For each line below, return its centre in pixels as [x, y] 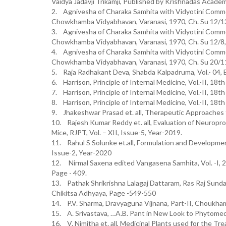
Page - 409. [69, 173]
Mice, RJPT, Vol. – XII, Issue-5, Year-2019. [117, 132]
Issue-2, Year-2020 [81, 153]
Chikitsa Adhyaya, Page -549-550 [104, 193]
